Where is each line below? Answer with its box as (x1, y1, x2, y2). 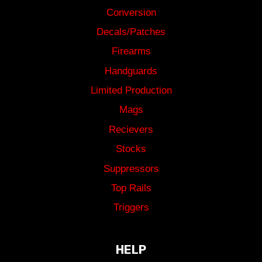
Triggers (113, 202, 149, 213)
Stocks (116, 143, 146, 155)
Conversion (106, 6, 156, 18)
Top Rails (111, 182, 151, 194)
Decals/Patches (96, 26, 166, 38)
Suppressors (103, 163, 159, 174)
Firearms (111, 46, 151, 57)
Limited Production (90, 85, 172, 96)
